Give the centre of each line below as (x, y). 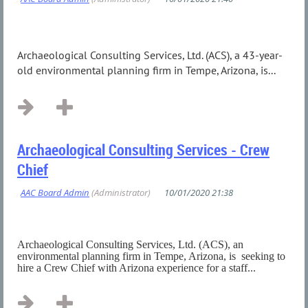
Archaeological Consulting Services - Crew (143, 150)
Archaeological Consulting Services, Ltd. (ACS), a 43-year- (150, 55)
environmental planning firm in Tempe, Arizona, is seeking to (151, 256)
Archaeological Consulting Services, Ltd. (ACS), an (130, 245)
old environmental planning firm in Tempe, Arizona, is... (146, 70)
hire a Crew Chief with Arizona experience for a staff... (136, 268)
